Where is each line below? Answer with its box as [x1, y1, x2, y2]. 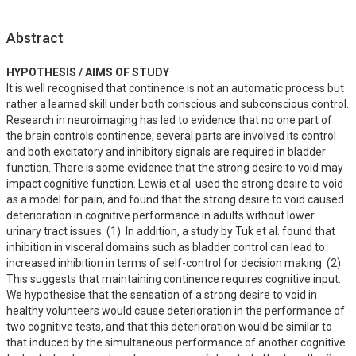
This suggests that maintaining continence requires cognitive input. [6, 273, 341, 285]
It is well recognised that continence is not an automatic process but [6, 82, 344, 95]
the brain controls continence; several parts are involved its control [6, 130, 336, 142]
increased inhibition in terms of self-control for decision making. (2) [6, 257, 341, 269]
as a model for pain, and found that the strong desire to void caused [6, 193, 344, 206]
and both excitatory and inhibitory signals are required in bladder [6, 145, 326, 158]
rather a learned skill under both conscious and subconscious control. [6, 98, 349, 110]
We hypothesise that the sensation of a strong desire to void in [6, 288, 317, 301]
